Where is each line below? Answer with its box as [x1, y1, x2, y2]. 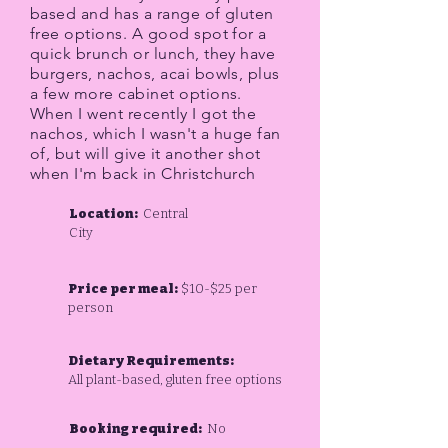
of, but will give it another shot [30, 144, 261, 163]
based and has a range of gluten [30, 4, 274, 23]
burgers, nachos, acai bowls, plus [30, 64, 280, 83]
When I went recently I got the [30, 104, 257, 123]
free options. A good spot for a [30, 24, 267, 43]
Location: [69, 206, 140, 221]
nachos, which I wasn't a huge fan [30, 124, 281, 143]
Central [140, 206, 188, 221]
